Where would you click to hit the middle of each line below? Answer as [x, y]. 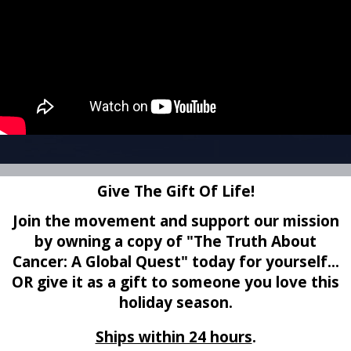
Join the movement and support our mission [175, 221]
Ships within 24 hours [174, 337]
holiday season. [175, 302]
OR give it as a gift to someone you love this [175, 282]
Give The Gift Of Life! [175, 191]
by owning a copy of [109, 241]
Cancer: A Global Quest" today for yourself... [175, 261]
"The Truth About [250, 241]
